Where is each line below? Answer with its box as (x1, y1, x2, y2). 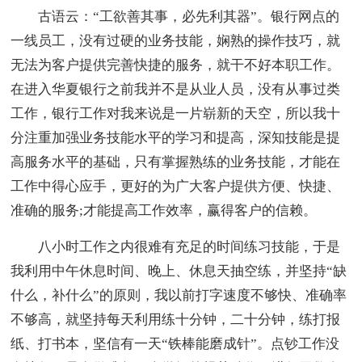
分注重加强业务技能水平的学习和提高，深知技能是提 (11, 130, 341, 146)
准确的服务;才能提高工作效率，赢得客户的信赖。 (11, 203, 318, 219)
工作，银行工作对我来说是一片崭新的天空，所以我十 (11, 106, 341, 122)
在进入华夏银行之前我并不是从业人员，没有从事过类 (11, 82, 341, 98)
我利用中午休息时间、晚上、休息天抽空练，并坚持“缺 (11, 263, 347, 280)
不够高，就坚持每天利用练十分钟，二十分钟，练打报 (11, 312, 341, 328)
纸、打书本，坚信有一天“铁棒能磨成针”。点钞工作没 (11, 336, 340, 352)
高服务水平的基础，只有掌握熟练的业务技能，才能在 (11, 154, 341, 170)
